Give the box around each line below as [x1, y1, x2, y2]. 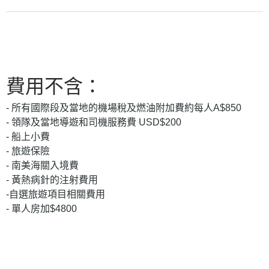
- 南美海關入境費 [6, 160, 79, 171]
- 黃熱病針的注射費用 [6, 174, 98, 185]
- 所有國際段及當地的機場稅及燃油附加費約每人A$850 [6, 102, 241, 113]
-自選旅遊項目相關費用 [6, 189, 105, 199]
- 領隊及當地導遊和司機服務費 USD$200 [6, 116, 181, 127]
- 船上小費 [6, 131, 50, 142]
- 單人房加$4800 [6, 203, 77, 214]
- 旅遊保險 [6, 145, 50, 156]
